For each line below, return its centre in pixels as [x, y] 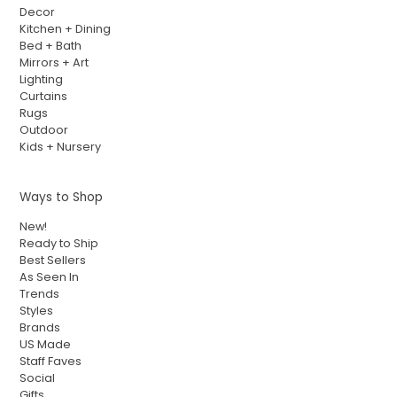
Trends [40, 294]
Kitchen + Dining [66, 29]
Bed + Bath [51, 46]
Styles [37, 311]
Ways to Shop [62, 198]
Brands [40, 328]
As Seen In [50, 277]
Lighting [42, 80]
